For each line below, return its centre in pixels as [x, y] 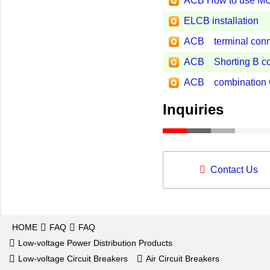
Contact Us [234, 170]
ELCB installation [221, 21]
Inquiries [193, 109]
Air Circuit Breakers [183, 259]
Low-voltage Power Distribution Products [95, 243]
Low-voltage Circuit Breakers [73, 259]
